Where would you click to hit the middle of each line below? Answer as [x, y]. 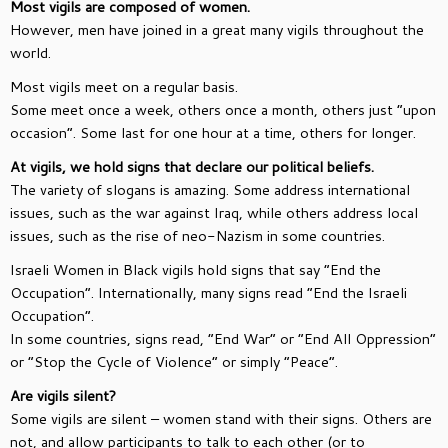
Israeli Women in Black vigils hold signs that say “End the [195, 269]
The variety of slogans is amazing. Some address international [210, 189]
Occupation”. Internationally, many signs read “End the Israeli [208, 292]
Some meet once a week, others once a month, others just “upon [223, 109]
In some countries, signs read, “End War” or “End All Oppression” [223, 338]
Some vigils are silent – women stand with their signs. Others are [221, 418]
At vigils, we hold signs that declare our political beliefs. [192, 166]
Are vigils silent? [63, 395]
